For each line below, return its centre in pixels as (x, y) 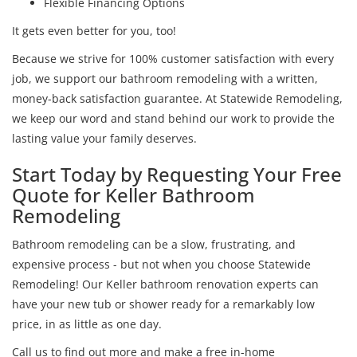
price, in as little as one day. (87, 324)
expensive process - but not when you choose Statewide (161, 264)
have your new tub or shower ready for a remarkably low (163, 304)
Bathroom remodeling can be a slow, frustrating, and (154, 244)
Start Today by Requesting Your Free (177, 174)
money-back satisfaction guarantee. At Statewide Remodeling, (177, 98)
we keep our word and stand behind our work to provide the (173, 118)
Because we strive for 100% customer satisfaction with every (173, 58)
